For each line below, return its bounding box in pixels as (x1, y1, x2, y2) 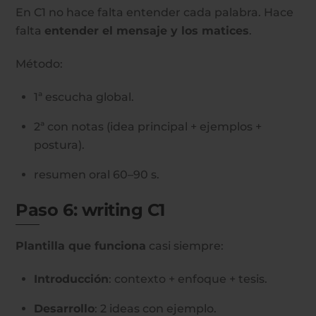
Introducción (34, 272, 109, 286)
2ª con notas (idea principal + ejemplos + (34, 119, 262, 133)
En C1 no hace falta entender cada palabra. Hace (16, 6, 294, 20)
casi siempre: (146, 239, 224, 253)
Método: (16, 56, 63, 71)
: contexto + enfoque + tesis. (109, 272, 267, 286)
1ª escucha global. (34, 90, 134, 104)
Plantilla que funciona (16, 239, 147, 253)
